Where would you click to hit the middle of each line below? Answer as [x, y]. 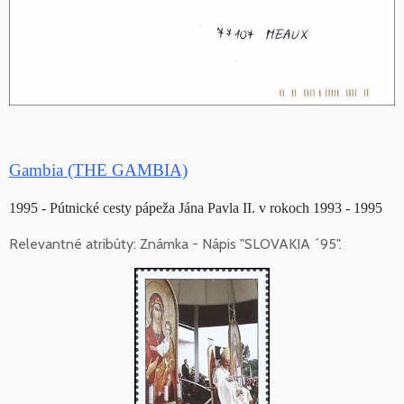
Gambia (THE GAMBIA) [98, 170]
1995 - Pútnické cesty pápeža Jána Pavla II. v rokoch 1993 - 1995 [196, 208]
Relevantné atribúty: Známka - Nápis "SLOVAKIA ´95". [175, 244]
